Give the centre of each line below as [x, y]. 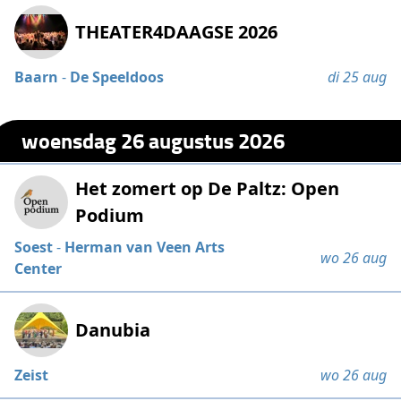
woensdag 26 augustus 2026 [154, 141]
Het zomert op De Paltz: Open [208, 188]
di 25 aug [357, 77]
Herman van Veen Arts [145, 247]
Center [38, 268]
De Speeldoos [117, 77]
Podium [110, 215]
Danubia [113, 329]
